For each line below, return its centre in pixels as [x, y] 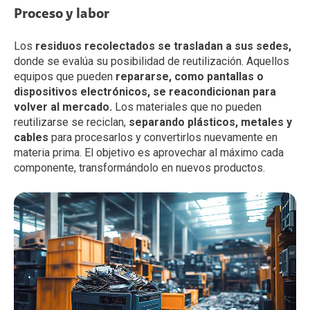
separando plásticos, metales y [210, 122]
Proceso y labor [62, 13]
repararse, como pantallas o [190, 76]
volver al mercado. [63, 107]
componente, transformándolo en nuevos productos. [139, 167]
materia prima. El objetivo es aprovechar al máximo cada [149, 152]
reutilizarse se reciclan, [71, 122]
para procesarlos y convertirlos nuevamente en [163, 137]
